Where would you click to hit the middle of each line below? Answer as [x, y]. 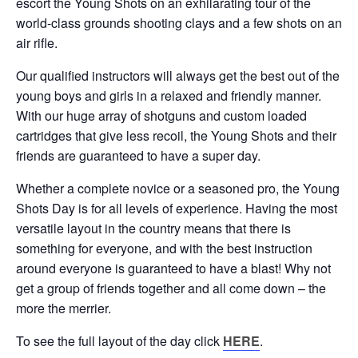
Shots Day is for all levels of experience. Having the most [177, 208]
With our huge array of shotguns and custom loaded [161, 115]
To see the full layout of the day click [119, 341]
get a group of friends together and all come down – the [171, 288]
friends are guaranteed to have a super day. [138, 155]
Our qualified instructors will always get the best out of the [178, 76]
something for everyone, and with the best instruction [164, 248]
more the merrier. [64, 308]
